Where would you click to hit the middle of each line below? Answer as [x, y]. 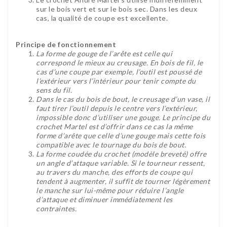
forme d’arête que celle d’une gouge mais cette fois [121, 135]
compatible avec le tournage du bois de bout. [111, 144]
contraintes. [56, 208]
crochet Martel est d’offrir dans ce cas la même [115, 126]
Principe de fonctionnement [66, 44]
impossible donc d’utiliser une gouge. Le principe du [123, 117]
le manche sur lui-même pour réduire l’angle [110, 190]
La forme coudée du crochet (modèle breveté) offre [121, 154]
